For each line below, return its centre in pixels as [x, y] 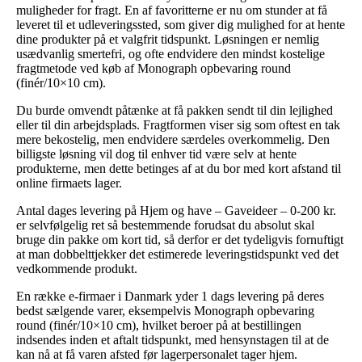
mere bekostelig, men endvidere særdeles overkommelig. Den [173, 139]
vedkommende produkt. [77, 268]
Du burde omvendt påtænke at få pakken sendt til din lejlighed [175, 110]
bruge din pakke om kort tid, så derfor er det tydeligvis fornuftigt [180, 239]
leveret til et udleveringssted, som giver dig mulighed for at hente [181, 24]
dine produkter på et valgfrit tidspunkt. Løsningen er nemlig [168, 39]
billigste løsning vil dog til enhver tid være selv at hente [156, 154]
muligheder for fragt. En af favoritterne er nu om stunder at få [172, 10]
